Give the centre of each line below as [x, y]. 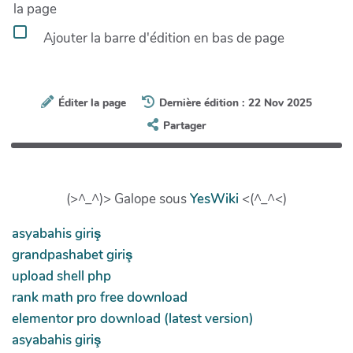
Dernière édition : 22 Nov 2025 [236, 102]
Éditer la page [92, 102]
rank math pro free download [100, 297]
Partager [184, 126]
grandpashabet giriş [72, 255]
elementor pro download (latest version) [133, 318]
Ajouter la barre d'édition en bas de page [162, 38]
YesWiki [214, 199]
